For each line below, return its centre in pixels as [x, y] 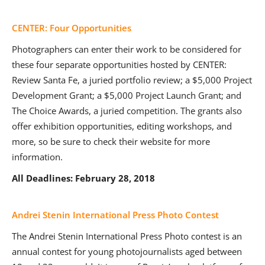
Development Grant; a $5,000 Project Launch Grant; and [127, 96]
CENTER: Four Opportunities [72, 28]
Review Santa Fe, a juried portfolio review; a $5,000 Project [132, 80]
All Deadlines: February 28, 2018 [83, 178]
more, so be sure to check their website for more [111, 142]
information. [37, 157]
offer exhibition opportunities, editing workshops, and [122, 126]
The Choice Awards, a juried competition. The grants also [127, 111]
